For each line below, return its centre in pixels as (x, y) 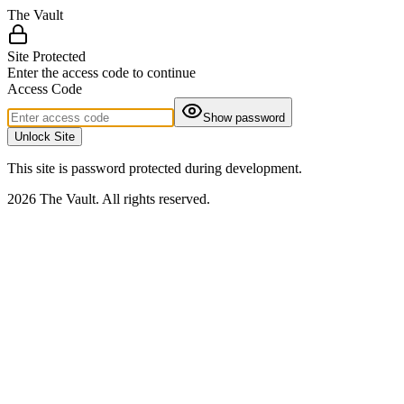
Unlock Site (45, 137)
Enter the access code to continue (101, 73)
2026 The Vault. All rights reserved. (109, 199)
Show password (244, 118)
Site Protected (46, 56)
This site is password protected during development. (155, 168)
